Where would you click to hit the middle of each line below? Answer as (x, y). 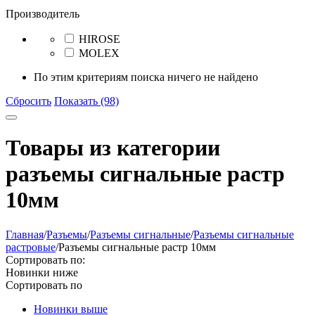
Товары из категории (113, 148)
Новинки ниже (42, 272)
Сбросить (28, 101)
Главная (25, 234)
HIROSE (99, 39)
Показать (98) (86, 101)
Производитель (43, 14)
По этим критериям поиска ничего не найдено (146, 77)
